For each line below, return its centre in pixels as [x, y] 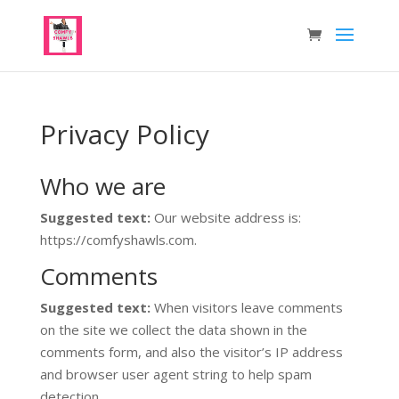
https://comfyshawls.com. [118, 240]
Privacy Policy [124, 134]
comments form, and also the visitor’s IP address [191, 352]
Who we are [102, 186]
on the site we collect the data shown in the [173, 330]
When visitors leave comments [248, 307]
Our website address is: [227, 217]
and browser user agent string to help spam [175, 374]
